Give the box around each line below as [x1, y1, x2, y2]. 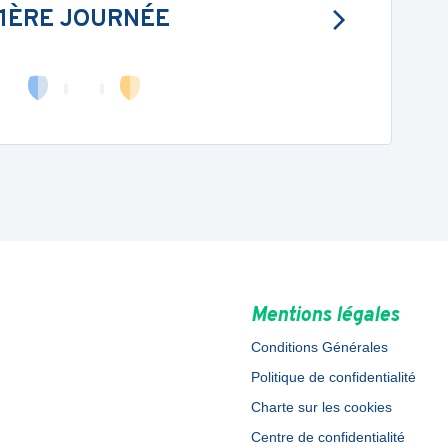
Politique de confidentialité [250, 369, 416, 385]
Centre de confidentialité [250, 429, 405, 445]
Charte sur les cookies [250, 399, 392, 415]
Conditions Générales [250, 339, 388, 355]
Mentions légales [250, 303, 399, 329]
